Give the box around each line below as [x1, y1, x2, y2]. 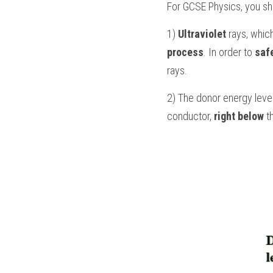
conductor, [167, 110, 214, 122]
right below [214, 110, 264, 122]
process [167, 46, 204, 58]
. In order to [204, 46, 255, 58]
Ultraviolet [178, 27, 226, 40]
